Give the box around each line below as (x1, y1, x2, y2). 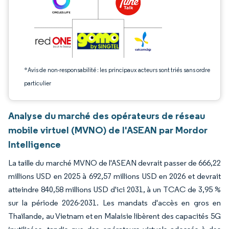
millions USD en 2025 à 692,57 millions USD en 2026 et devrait (8, 171, 221, 181)
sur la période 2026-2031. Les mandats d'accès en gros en (8, 198, 221, 208)
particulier (24, 79, 51, 87)
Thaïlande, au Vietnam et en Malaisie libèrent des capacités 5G (8, 211, 221, 221)
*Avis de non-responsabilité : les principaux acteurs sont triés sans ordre (24, 66, 210, 74)
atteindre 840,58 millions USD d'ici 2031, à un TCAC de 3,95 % (8, 185, 221, 194)
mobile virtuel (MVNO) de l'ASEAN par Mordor (8, 124, 208, 136)
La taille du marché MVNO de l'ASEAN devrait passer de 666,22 (8, 158, 221, 168)
